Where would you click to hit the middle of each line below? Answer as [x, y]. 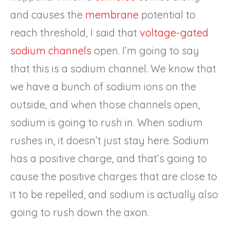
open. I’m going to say [145, 50]
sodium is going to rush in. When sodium [107, 122]
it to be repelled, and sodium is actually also [114, 194]
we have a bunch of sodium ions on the [103, 86]
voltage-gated [174, 32]
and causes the [48, 14]
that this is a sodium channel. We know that [113, 68]
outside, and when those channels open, [105, 104]
